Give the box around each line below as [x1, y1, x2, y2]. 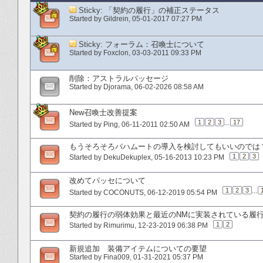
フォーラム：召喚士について [105, 39, 204, 49]
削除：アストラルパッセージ [69, 73, 168, 83]
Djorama [103, 82, 131, 91]
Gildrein [103, 14, 129, 23]
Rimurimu [103, 221, 134, 230]
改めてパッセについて [69, 176, 146, 185]
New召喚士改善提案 [69, 107, 137, 117]
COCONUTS [103, 188, 144, 197]
